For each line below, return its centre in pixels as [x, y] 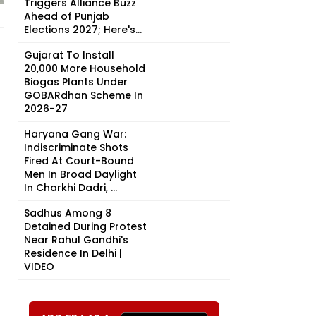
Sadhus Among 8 [68, 213]
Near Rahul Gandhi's [76, 240]
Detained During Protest [85, 226]
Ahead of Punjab [67, 16]
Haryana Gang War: [75, 134]
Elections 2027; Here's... [83, 30]
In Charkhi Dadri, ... [71, 188]
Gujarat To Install [69, 55]
